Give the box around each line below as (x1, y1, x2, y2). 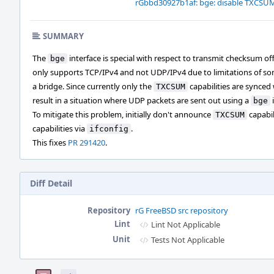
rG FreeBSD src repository (135, 205, 228, 216)
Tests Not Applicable (151, 234, 224, 245)
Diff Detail (30, 177, 72, 189)
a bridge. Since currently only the (32, 81, 154, 92)
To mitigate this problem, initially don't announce (32, 109, 213, 120)
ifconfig (89, 124, 128, 133)
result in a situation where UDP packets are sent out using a (32, 95, 251, 106)
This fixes (32, 137, 68, 148)
